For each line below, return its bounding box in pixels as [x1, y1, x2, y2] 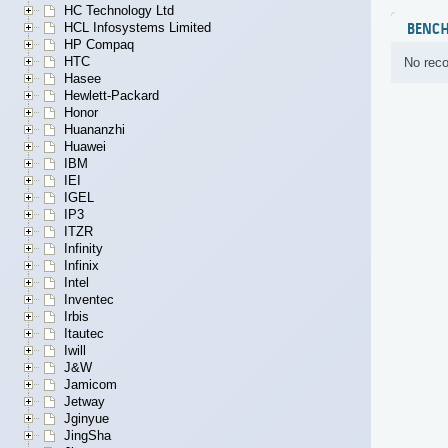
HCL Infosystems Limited [64, 20, 211, 36]
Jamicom [64, 377, 117, 393]
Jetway [64, 394, 105, 410]
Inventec [64, 292, 114, 308]
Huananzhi [64, 122, 125, 138]
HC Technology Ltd [64, 3, 174, 19]
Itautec [64, 326, 104, 342]
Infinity [64, 241, 103, 257]
